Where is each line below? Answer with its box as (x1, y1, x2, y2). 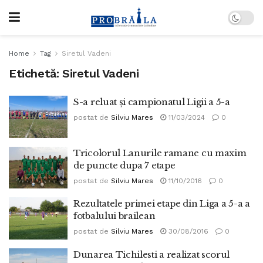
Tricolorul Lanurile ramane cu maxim (73, 147, 247, 159)
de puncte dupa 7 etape (73, 159, 176, 171)
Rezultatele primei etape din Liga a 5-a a (73, 198, 250, 209)
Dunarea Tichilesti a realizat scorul (73, 248, 230, 260)
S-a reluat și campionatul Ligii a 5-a (73, 96, 230, 107)
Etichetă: (9, 66, 62, 80)
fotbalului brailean (73, 210, 156, 221)
